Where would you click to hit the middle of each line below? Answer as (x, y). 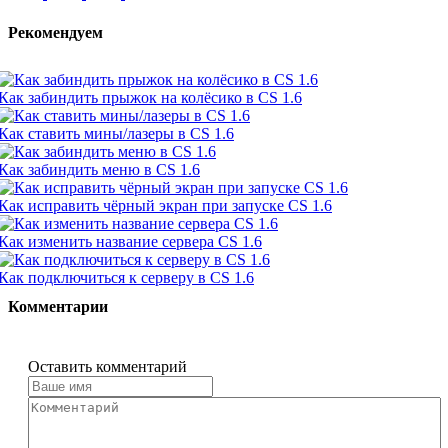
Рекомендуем (55, 32)
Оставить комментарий (107, 366)
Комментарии (58, 307)
